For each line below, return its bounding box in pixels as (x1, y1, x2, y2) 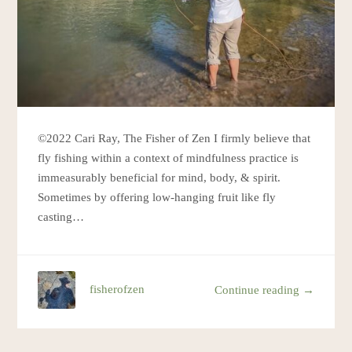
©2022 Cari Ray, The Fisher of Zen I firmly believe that (38, 132, 311, 145)
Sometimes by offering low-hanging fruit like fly (38, 191, 277, 204)
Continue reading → (214, 283, 314, 296)
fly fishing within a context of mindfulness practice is (38, 152, 299, 165)
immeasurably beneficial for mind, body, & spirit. (38, 171, 281, 185)
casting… (38, 211, 85, 224)
